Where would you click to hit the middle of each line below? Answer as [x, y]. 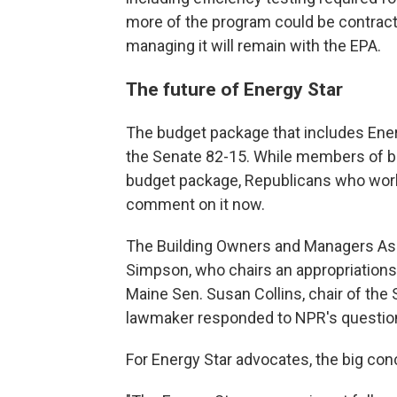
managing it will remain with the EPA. [253, 46]
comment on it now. [195, 205]
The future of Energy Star [234, 90]
